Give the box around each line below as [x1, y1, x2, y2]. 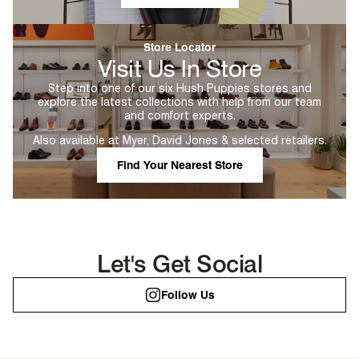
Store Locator [143, 40, 216, 54]
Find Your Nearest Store [116, 158, 243, 171]
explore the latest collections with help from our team [38, 95, 321, 108]
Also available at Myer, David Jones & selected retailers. [32, 134, 327, 147]
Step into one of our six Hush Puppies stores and [47, 82, 312, 95]
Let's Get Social [97, 249, 262, 278]
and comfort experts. [123, 109, 236, 122]
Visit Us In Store [97, 54, 262, 83]
